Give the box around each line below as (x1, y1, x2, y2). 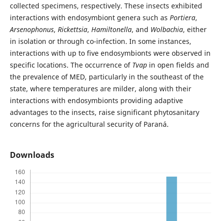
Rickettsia (57, 25, 87, 35)
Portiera (169, 13, 195, 23)
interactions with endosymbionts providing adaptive (9, 96, 183, 106)
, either (183, 25, 207, 35)
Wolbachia (150, 25, 183, 35)
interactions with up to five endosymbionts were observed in (9, 48, 211, 58)
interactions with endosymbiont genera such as (9, 13, 170, 23)
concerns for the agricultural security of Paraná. (9, 119, 169, 129)
